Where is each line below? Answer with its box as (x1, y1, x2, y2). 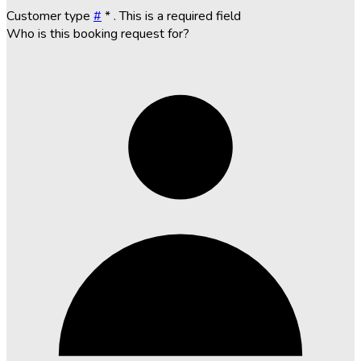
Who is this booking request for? (6, 24, 189, 43)
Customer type (6, 6, 93, 25)
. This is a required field (114, 6, 241, 25)
